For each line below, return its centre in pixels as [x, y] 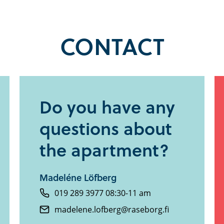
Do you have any [107, 106]
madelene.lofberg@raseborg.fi [112, 209]
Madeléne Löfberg [78, 177]
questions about [106, 128]
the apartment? [104, 149]
